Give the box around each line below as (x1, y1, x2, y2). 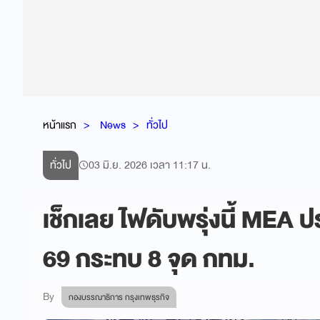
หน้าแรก (43, 115, 76, 134)
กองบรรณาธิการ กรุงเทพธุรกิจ (69, 290, 169, 304)
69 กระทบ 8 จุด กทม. (43, 239, 255, 280)
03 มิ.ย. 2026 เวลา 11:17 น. (89, 156, 211, 174)
